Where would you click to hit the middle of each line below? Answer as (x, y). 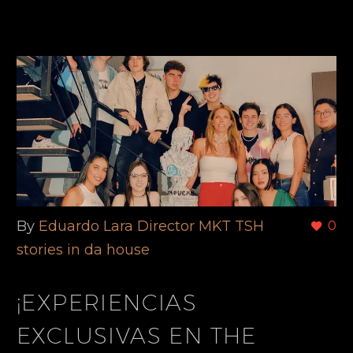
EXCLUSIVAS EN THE (137, 336)
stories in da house (83, 249)
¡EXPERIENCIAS (107, 303)
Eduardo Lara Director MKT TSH (151, 226)
